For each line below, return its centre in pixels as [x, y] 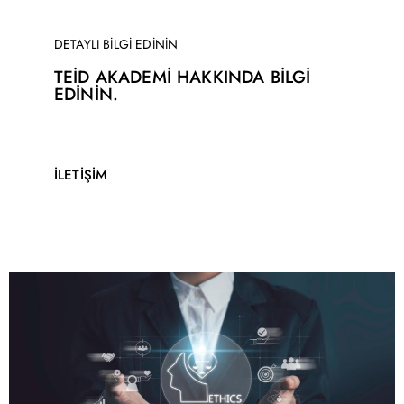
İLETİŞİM [81, 175]
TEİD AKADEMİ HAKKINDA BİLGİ [183, 77]
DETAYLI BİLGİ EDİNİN [116, 44]
